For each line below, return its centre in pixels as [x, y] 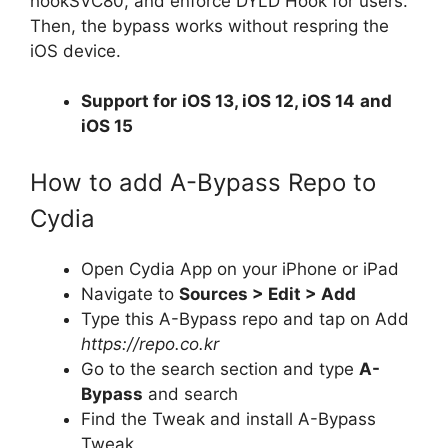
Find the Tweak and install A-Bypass [228, 418]
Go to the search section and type [220, 368]
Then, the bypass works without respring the [209, 25]
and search [190, 393]
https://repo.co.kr [150, 343]
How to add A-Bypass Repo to [203, 182]
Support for [129, 101]
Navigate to [130, 293]
